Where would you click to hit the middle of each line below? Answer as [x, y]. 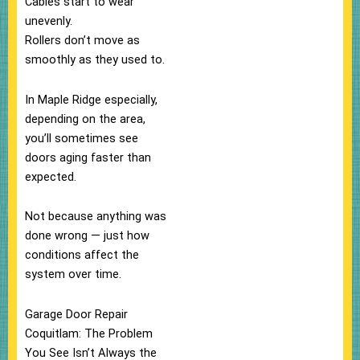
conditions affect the [82, 255]
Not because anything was [96, 217]
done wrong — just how [87, 236]
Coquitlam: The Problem [89, 333]
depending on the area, [85, 119]
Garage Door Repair [76, 314]
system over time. [73, 274]
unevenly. [49, 21]
